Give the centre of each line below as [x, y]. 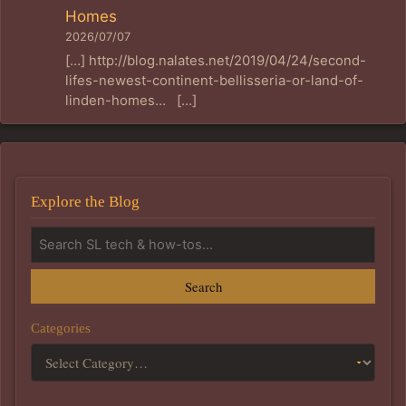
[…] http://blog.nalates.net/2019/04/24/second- [216, 60]
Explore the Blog [85, 201]
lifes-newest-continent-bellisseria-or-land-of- [215, 80]
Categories [61, 327]
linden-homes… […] [131, 100]
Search [203, 286]
